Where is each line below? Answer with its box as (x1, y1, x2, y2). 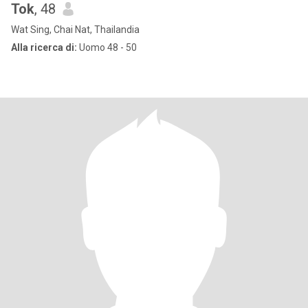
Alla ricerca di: (11, 42, 77, 53)
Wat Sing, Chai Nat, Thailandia (11, 24, 140, 35)
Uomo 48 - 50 (77, 42, 137, 53)
